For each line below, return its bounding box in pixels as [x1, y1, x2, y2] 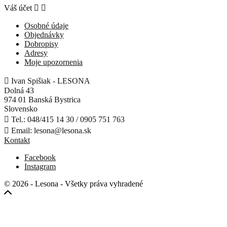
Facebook [24, 153, 56, 162]
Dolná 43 [4, 86, 34, 95]
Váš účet [4, 3, 32, 12]
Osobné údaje [24, 21, 68, 30]
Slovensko [4, 104, 37, 113]
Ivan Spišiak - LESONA [11, 76, 90, 85]
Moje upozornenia [24, 57, 83, 66]
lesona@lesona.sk [34, 126, 91, 135]
